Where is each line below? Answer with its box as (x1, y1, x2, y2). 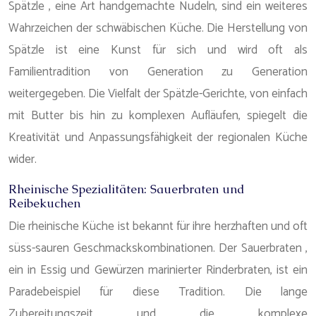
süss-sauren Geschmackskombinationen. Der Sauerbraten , (8, 238, 308, 258)
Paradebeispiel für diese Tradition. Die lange (8, 282, 308, 302)
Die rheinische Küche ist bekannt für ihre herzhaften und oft (8, 217, 308, 236)
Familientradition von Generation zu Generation (8, 62, 308, 82)
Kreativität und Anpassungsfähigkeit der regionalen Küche (8, 128, 308, 147)
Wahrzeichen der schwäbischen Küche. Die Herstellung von (8, 18, 308, 38)
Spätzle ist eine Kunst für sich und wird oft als (8, 40, 308, 60)
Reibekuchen (8, 195, 80, 211)
